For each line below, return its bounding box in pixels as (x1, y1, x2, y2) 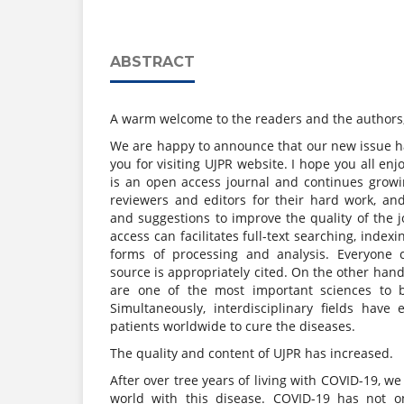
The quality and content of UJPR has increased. (110, 344, 397, 362)
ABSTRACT (110, 52, 195, 70)
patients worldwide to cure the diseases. (110, 317, 355, 335)
